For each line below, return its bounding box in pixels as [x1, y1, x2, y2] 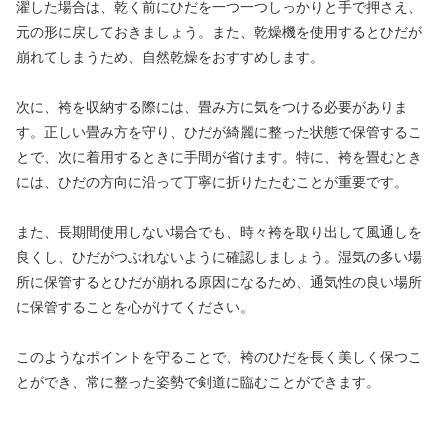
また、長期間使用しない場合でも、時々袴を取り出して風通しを [16, 224, 422, 241]
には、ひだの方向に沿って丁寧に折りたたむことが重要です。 [16, 174, 408, 191]
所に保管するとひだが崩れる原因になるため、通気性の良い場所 [16, 274, 422, 291]
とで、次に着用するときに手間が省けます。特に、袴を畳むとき [16, 149, 422, 166]
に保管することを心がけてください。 [16, 299, 254, 316]
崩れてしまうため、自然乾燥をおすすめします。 [16, 48, 324, 65]
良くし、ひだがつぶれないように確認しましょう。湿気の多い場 [16, 249, 422, 266]
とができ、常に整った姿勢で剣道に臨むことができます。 [16, 374, 380, 391]
